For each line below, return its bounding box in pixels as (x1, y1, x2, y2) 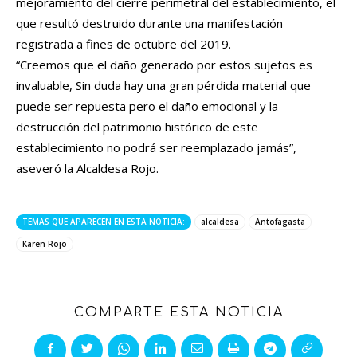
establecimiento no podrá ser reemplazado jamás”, (16, 139, 296, 155)
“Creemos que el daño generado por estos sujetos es (16, 56, 312, 73)
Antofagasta (255, 215, 305, 227)
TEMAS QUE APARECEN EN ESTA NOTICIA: (22, 215, 185, 227)
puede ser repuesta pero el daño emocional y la (16, 97, 278, 114)
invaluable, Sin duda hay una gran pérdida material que (16, 76, 311, 93)
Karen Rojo (22, 237, 67, 249)
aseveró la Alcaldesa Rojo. (16, 159, 159, 176)
